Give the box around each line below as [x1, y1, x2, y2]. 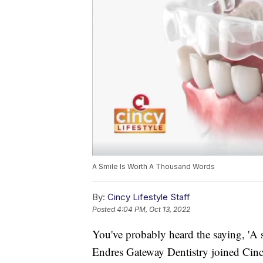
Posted [92, 205, 117, 214]
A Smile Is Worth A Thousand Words [92, 162, 215, 171]
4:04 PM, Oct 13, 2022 [117, 205, 190, 214]
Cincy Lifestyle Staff [107, 191, 190, 203]
